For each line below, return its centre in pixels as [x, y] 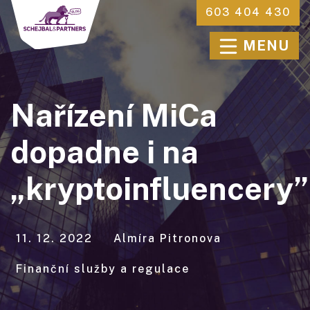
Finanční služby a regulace [103, 269]
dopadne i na [104, 152]
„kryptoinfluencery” [159, 189]
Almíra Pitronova [167, 238]
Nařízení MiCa [114, 115]
